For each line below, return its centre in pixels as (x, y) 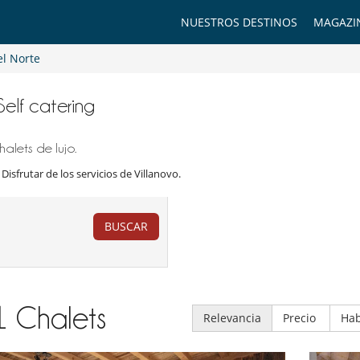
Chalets (61, 318)
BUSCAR (126, 227)
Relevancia (232, 317)
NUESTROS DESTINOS (239, 22)
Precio (301, 317)
